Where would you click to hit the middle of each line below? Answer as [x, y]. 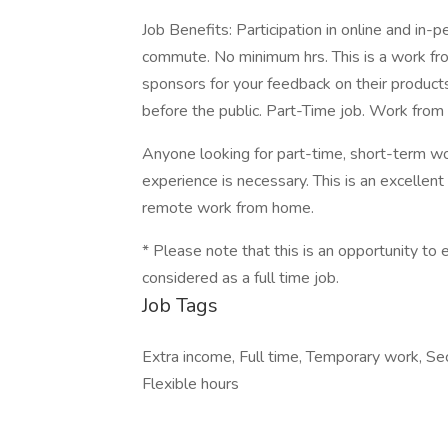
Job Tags [180, 305]
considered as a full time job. [240, 278]
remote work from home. [228, 208]
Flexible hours [190, 384]
